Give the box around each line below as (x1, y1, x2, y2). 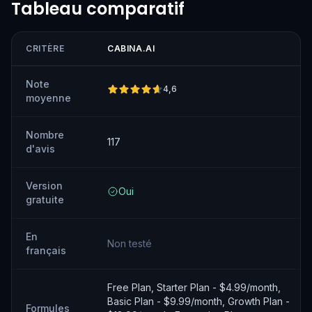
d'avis (26, 143, 55, 155)
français (26, 244, 66, 256)
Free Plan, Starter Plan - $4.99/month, (107, 281, 281, 293)
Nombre (26, 129, 64, 141)
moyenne (26, 92, 71, 104)
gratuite (26, 194, 64, 205)
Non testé (107, 237, 152, 249)
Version (26, 180, 63, 192)
